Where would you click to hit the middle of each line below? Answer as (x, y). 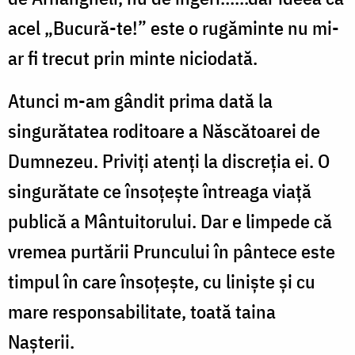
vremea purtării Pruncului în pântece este (172, 251)
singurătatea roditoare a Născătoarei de (164, 130)
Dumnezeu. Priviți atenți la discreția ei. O (169, 160)
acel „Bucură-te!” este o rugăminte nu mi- (174, 27)
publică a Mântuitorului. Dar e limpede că (170, 221)
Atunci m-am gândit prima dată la (140, 100)
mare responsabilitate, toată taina (142, 311)
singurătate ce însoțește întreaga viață (160, 191)
